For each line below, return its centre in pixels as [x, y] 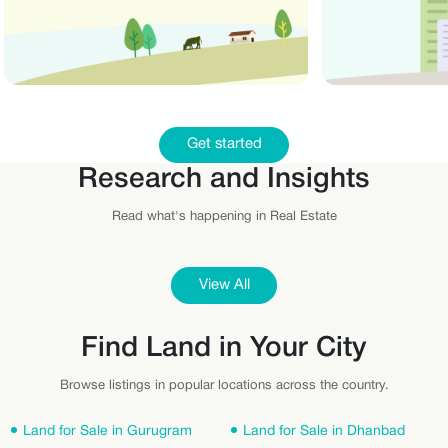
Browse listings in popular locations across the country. [224, 385]
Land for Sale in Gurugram [107, 432]
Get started [224, 144]
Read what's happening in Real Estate [224, 217]
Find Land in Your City [224, 348]
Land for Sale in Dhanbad [324, 432]
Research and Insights [224, 179]
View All [224, 284]
